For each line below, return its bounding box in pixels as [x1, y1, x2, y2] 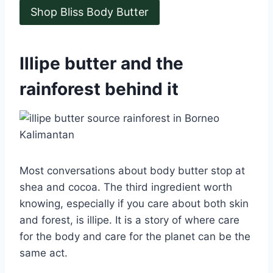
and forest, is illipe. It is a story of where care [19, 213, 239, 226]
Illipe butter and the [19, 52, 183, 74]
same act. [19, 246, 68, 259]
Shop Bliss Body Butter [30, 5, 149, 18]
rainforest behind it [19, 78, 179, 99]
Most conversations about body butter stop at [19, 164, 245, 177]
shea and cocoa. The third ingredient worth [19, 180, 232, 193]
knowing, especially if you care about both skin [19, 197, 249, 210]
